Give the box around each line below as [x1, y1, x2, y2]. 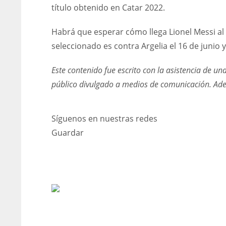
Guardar [51, 127, 84, 138]
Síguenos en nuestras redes [51, 113, 157, 124]
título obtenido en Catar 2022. [51, 2, 165, 13]
